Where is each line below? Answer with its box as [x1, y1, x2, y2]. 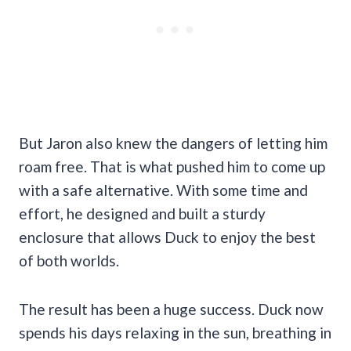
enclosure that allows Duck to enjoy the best [19, 227, 316, 246]
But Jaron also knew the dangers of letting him [19, 133, 327, 152]
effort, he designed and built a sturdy [19, 204, 266, 223]
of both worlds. [19, 251, 119, 270]
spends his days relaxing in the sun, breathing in [19, 323, 331, 342]
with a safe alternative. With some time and [19, 180, 308, 199]
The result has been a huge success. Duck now [19, 299, 324, 318]
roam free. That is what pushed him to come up [19, 157, 325, 175]
